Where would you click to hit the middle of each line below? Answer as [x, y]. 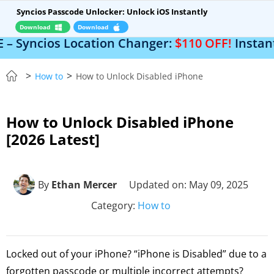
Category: [114, 206]
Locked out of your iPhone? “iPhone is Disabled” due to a [136, 254]
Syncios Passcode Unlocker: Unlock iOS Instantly [112, 12]
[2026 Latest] [53, 139]
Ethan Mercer [84, 184]
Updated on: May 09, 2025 [189, 184]
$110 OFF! [145, 43]
